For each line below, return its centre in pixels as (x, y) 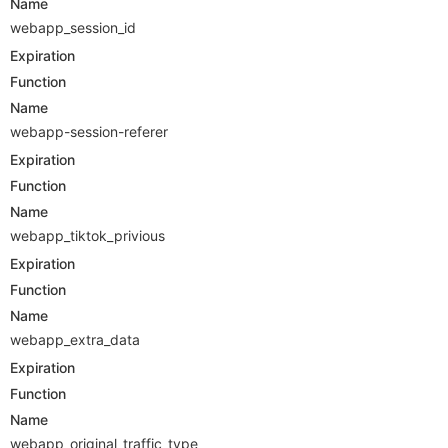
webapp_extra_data (75, 340)
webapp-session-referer (89, 132)
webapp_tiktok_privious (87, 236)
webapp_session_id (73, 28)
